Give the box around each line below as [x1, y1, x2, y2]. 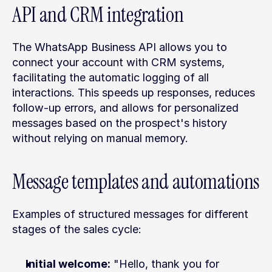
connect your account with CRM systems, [12, 56, 225, 69]
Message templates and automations [12, 169, 259, 195]
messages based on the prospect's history [12, 117, 227, 129]
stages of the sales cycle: [12, 223, 141, 236]
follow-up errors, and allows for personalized [12, 101, 239, 114]
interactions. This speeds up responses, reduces [12, 86, 255, 99]
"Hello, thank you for [110, 257, 219, 270]
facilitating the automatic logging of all [12, 71, 209, 84]
